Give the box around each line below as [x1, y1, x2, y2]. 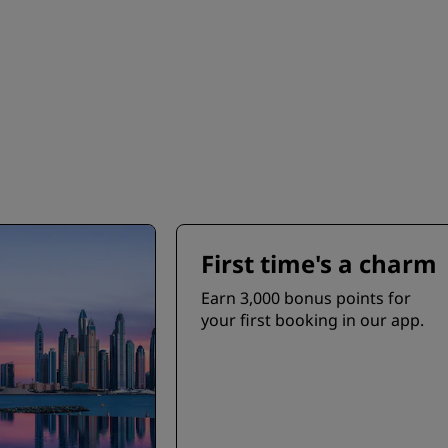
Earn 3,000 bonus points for [201, 287, 412, 309]
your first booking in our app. [201, 309, 425, 331]
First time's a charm [201, 247, 438, 280]
